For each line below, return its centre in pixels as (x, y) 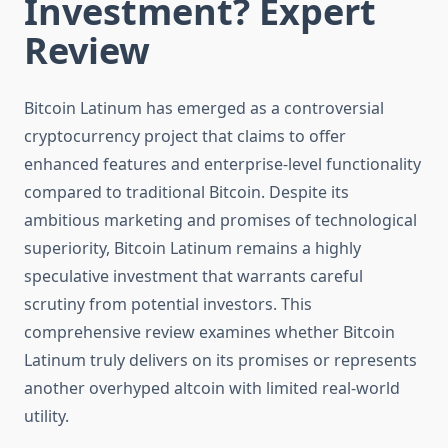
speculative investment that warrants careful (193, 276)
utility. (46, 416)
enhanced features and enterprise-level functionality (222, 164)
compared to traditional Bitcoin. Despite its (186, 192)
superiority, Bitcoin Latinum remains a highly (192, 248)
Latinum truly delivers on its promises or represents (220, 360)
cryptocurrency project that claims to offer (185, 136)
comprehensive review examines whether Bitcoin (209, 332)
